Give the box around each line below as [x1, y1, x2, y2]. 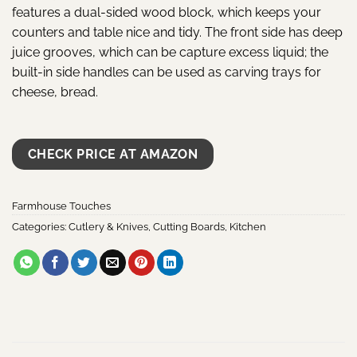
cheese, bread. [12, 84, 98, 100]
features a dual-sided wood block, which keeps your [12, 4, 321, 20]
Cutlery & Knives [69, 221, 148, 233]
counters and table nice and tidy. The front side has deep [12, 24, 343, 40]
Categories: [12, 221, 69, 233]
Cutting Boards [153, 221, 225, 233]
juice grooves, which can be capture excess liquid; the [12, 44, 328, 60]
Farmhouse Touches [12, 200, 111, 213]
